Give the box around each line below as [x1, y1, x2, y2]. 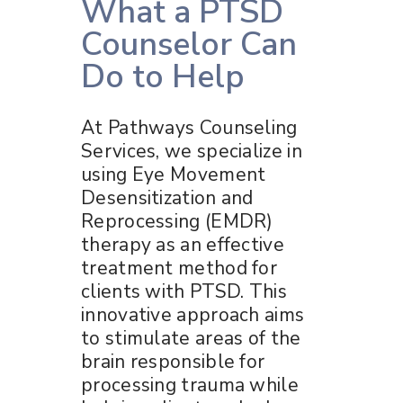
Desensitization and [81, 184, 254, 210]
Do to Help [81, 54, 245, 99]
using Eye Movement [81, 161, 266, 187]
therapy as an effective [81, 231, 284, 257]
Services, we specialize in [81, 138, 302, 164]
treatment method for [81, 255, 278, 281]
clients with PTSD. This [81, 278, 287, 304]
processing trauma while [81, 372, 299, 398]
